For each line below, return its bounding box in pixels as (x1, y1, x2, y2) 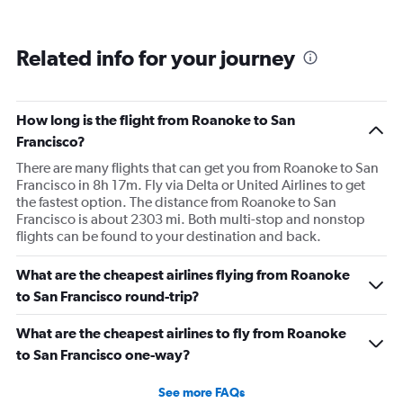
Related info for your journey (16, 45, 295, 71)
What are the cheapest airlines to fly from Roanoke (16, 325, 346, 342)
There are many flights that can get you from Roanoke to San (16, 159, 379, 177)
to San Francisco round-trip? (16, 288, 200, 305)
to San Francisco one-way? (16, 346, 191, 363)
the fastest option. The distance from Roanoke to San (16, 193, 336, 211)
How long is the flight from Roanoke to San (16, 112, 295, 129)
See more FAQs (158, 385, 245, 400)
